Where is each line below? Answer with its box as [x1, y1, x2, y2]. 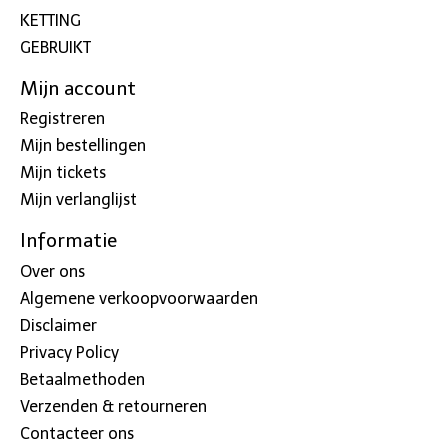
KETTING [20, 10, 81, 30]
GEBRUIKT [20, 37, 91, 57]
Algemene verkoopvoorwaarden [20, 288, 258, 308]
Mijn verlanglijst [20, 190, 137, 210]
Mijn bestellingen [20, 136, 146, 156]
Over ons [20, 261, 85, 281]
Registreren [20, 109, 105, 129]
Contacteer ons [20, 423, 134, 443]
